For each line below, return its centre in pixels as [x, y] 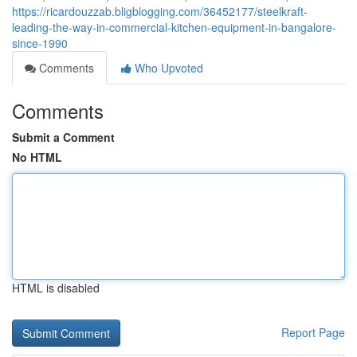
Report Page [313, 332]
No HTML [37, 157]
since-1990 [40, 43]
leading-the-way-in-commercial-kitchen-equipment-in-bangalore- [174, 27]
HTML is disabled [56, 288]
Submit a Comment [63, 137]
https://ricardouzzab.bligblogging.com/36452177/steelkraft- [160, 11]
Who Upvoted [167, 68]
